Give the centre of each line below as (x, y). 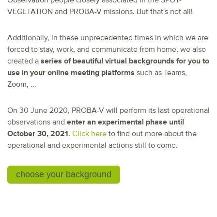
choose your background (64, 175)
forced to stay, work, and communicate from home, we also (107, 50)
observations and (37, 122)
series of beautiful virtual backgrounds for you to (125, 61)
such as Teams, (161, 73)
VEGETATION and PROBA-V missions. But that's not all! (100, 12)
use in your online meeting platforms (71, 73)
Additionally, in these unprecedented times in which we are (108, 38)
